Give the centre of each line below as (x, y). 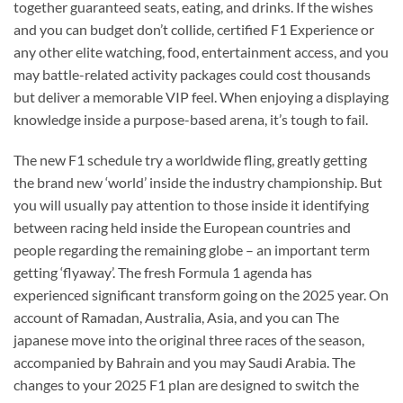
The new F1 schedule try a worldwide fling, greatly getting (190, 160)
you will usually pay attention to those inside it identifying (191, 205)
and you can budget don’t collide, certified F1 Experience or (194, 29)
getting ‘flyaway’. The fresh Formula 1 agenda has (163, 273)
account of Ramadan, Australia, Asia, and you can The (176, 318)
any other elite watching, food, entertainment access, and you (201, 51)
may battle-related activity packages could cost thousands (192, 74)
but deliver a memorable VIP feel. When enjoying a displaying (201, 96)
